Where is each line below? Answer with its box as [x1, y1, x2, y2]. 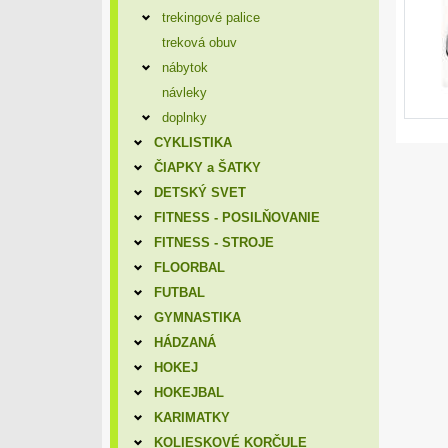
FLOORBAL [153, 260, 225, 275]
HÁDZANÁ [153, 335, 216, 350]
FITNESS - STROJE [153, 235, 274, 250]
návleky [161, 85, 207, 100]
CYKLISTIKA [153, 135, 232, 150]
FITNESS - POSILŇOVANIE [153, 210, 320, 225]
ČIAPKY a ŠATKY [153, 160, 261, 175]
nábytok [161, 60, 208, 75]
